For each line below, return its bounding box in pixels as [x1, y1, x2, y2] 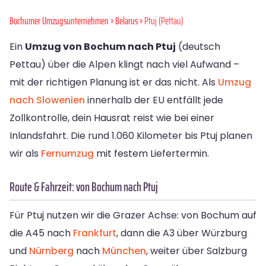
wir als [9, 147, 41, 161]
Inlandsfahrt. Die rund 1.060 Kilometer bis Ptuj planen [9, 129, 252, 143]
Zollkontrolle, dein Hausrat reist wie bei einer [9, 111, 214, 125]
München [102, 244, 146, 258]
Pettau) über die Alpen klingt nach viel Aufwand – [9, 58, 239, 72]
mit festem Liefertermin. [94, 147, 209, 161]
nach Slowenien [9, 93, 85, 107]
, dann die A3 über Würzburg [116, 226, 247, 240]
